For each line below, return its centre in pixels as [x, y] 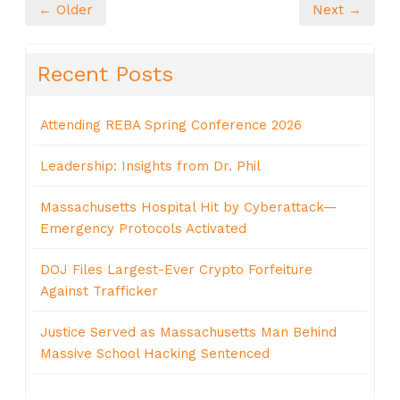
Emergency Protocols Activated [143, 229]
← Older [66, 10]
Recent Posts [105, 75]
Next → [337, 10]
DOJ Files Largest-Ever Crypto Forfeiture [176, 270]
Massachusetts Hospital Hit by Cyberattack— [188, 208]
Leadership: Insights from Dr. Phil [150, 167]
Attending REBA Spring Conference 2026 [171, 125]
